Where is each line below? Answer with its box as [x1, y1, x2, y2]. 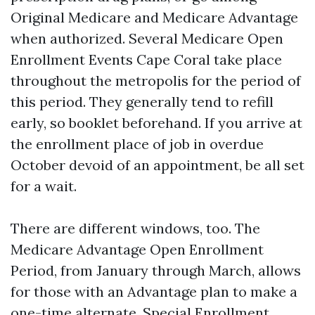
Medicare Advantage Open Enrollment [11, 240, 264, 258]
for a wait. [11, 177, 77, 195]
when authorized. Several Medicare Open [11, 30, 283, 47]
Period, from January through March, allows [11, 262, 301, 279]
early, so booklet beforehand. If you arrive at [11, 114, 302, 131]
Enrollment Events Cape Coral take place [11, 51, 282, 68]
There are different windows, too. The [11, 219, 260, 237]
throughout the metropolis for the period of [11, 72, 301, 89]
